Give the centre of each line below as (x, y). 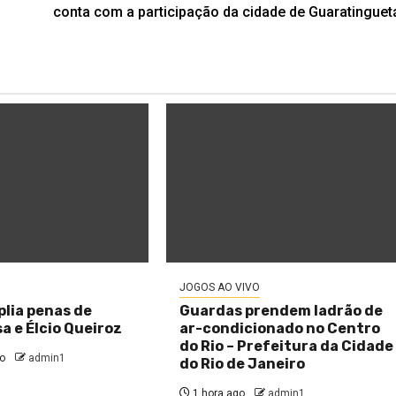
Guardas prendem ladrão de (282, 311)
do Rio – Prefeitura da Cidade (287, 346)
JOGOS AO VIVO (220, 287)
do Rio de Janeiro (243, 364)
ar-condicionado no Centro (280, 328)
